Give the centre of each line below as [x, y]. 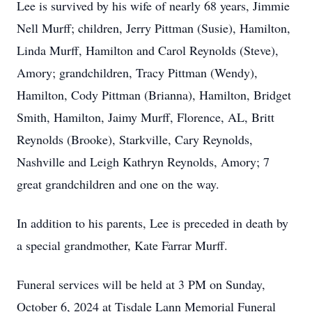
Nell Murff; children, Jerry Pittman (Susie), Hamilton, [154, 28]
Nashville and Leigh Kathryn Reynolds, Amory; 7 [143, 162]
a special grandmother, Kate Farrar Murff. [122, 245]
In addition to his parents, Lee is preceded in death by [153, 223]
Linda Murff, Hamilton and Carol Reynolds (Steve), [148, 50]
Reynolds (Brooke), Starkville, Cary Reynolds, [135, 139]
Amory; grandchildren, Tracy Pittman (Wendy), [137, 72]
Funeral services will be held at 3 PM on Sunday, [141, 284]
